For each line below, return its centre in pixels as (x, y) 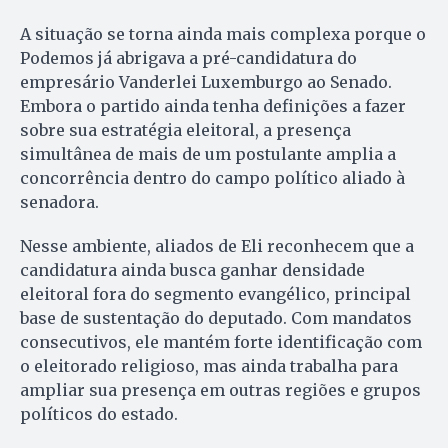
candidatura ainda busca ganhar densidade (192, 270)
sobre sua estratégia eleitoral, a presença (185, 130)
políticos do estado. (99, 414)
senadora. (59, 202)
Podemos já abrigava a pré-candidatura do (188, 58)
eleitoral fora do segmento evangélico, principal (215, 294)
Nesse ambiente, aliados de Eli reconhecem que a (217, 246)
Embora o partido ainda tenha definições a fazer (213, 106)
